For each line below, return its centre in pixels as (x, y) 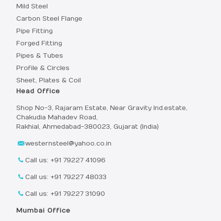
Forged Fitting (39, 43)
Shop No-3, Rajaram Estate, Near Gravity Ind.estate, (102, 108)
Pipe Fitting (35, 31)
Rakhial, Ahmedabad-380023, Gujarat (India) (88, 127)
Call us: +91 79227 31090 (65, 194)
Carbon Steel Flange (49, 18)
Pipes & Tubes (40, 55)
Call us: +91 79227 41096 (66, 160)
